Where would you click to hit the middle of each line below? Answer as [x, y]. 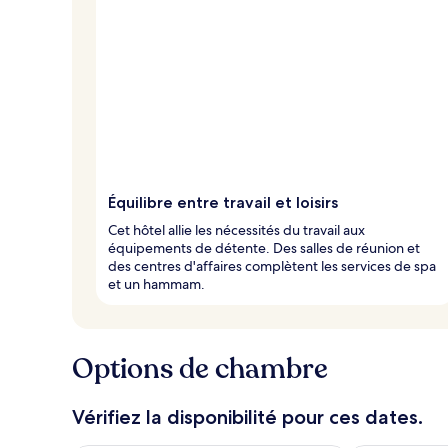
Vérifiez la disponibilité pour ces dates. [247, 416]
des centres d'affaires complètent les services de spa [272, 265]
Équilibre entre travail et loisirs [223, 202]
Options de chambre [200, 368]
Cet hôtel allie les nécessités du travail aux [236, 229]
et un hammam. [156, 283]
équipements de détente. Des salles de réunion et [264, 247]
